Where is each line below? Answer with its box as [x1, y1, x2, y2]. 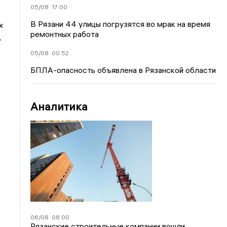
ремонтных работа [30, 28, 99, 39]
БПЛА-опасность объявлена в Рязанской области [30, 64, 216, 75]
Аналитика [30, 99, 88, 113]
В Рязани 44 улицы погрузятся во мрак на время [30, 18, 211, 29]
